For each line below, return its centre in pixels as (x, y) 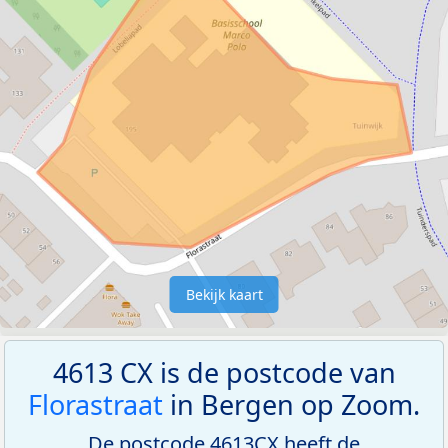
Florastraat (95, 404)
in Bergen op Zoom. (291, 404)
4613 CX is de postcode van (224, 372)
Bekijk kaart (224, 294)
